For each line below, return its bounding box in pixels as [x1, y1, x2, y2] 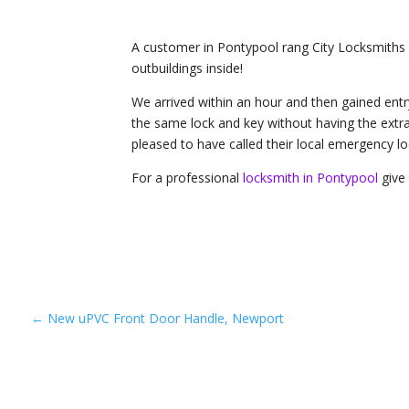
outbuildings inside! [131, 58, 243, 77]
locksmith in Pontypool [242, 168, 378, 186]
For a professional [131, 168, 243, 186]
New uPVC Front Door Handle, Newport [47, 309, 284, 327]
